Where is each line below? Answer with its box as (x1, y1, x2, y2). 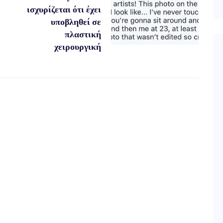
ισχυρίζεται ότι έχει (26, 3, 101, 15)
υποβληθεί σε (50, 15, 101, 27)
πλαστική (64, 28, 101, 40)
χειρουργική (54, 40, 101, 52)
